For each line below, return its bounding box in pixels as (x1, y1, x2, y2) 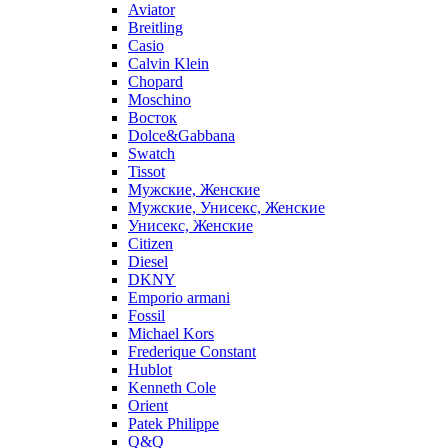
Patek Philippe (128, 414, 219, 432)
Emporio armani (128, 288, 230, 306)
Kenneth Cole (128, 378, 216, 396)
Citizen (128, 234, 173, 252)
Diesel (128, 252, 168, 270)
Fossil (128, 306, 165, 324)
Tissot (128, 162, 165, 180)
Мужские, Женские (128, 180, 260, 198)
